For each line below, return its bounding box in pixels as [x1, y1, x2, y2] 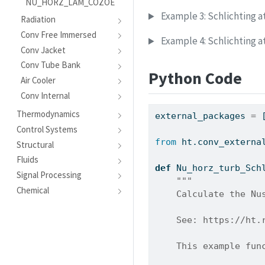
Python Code [148, 67, 242, 89]
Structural [16, 138, 54, 150]
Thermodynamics [16, 108, 80, 120]
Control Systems [16, 124, 77, 135]
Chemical [16, 184, 49, 196]
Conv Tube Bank [21, 59, 81, 71]
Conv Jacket [21, 44, 66, 56]
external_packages [155, 111, 251, 122]
